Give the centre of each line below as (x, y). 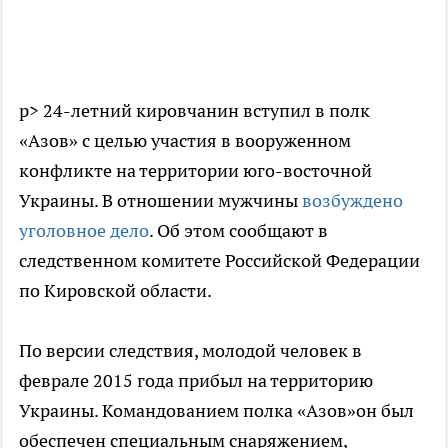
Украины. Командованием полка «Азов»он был (216, 411)
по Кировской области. (115, 291)
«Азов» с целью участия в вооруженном (185, 141)
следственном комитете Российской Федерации (219, 261)
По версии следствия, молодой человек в (190, 351)
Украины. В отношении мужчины (160, 201)
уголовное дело (84, 231)
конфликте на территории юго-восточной (195, 171)
